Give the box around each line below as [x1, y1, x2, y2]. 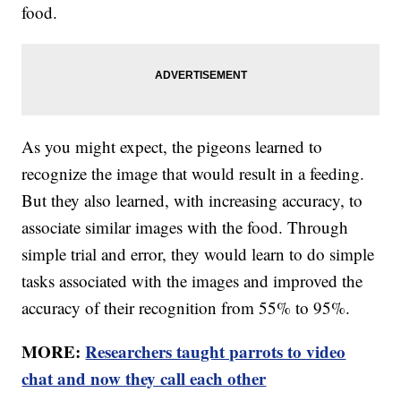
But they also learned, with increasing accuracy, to [21, 189, 363, 212]
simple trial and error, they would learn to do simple [21, 243, 375, 266]
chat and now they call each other [21, 366, 267, 391]
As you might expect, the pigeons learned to [21, 135, 323, 158]
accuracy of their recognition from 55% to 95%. [21, 296, 351, 320]
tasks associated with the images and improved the [21, 269, 363, 293]
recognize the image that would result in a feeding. [21, 162, 365, 185]
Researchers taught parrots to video [85, 339, 346, 364]
